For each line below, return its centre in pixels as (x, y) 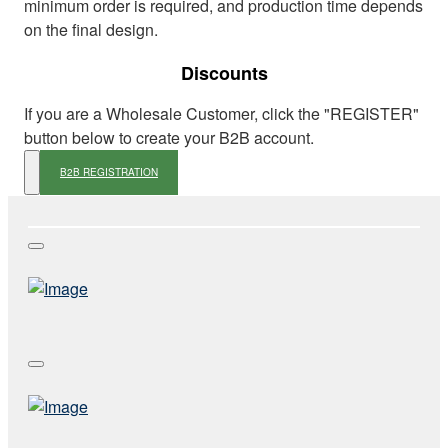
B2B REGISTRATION (109, 172)
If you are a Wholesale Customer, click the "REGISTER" (221, 113)
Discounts (224, 73)
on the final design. (91, 29)
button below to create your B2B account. (169, 137)
